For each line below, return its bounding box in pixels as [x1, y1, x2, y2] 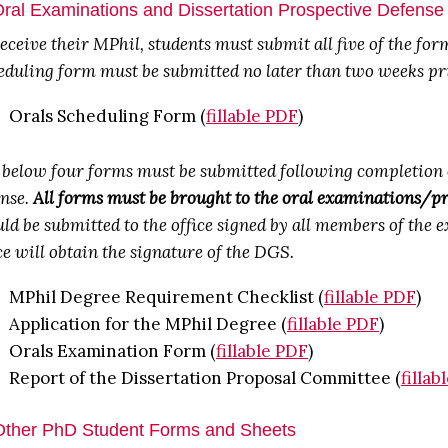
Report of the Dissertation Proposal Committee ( [9, 367, 401, 389]
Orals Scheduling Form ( [9, 105, 206, 127]
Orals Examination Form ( [9, 340, 216, 362]
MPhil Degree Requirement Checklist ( [9, 286, 324, 308]
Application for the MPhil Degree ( [9, 313, 287, 335]
